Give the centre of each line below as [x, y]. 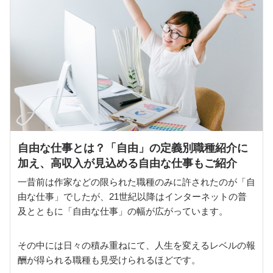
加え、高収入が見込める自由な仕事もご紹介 [127, 163]
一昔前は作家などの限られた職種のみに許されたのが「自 [136, 182]
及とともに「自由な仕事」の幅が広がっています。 [123, 211]
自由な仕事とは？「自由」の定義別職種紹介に [133, 148]
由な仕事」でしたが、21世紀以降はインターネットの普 [132, 197]
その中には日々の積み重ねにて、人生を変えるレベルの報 [136, 245]
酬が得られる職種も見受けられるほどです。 [109, 260]
